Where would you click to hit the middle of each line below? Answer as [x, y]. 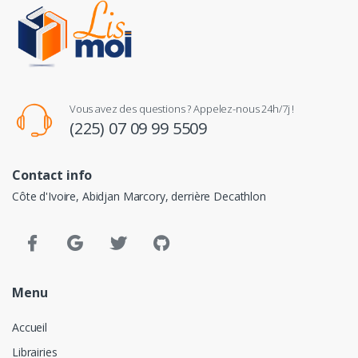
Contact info [52, 175]
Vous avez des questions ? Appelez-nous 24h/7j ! [182, 108]
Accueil [30, 328]
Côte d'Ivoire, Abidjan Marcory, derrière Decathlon [139, 196]
